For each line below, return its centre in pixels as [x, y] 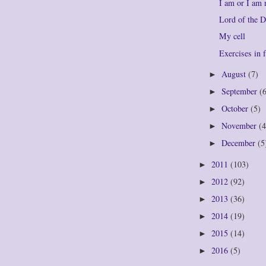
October [236, 108]
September [240, 91]
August [235, 74]
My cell [232, 36]
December [240, 142]
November [240, 125]
